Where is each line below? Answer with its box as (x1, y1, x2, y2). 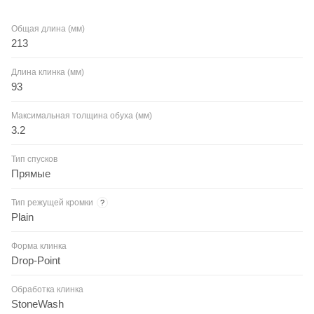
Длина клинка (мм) (11, 67, 84, 77)
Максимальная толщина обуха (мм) (11, 110, 152, 121)
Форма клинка (11, 240, 67, 251)
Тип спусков (11, 153, 57, 164)
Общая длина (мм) (11, 23, 85, 34)
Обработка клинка (11, 284, 83, 294)
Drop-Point (11, 254, 60, 266)
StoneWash (11, 297, 64, 310)
